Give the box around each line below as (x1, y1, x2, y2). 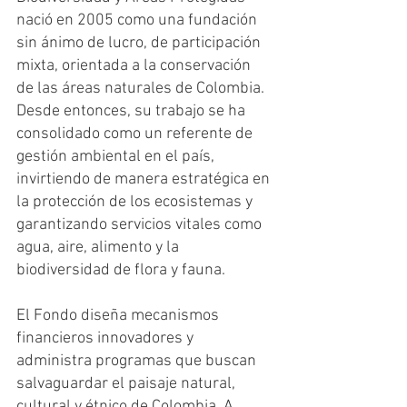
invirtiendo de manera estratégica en (16, 170, 273, 189)
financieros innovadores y (16, 329, 197, 348)
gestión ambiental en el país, (16, 147, 218, 166)
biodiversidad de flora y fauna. (16, 261, 225, 280)
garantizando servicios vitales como (16, 215, 265, 234)
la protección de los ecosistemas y (16, 193, 256, 212)
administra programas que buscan (16, 352, 260, 371)
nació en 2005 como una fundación (16, 11, 261, 30)
